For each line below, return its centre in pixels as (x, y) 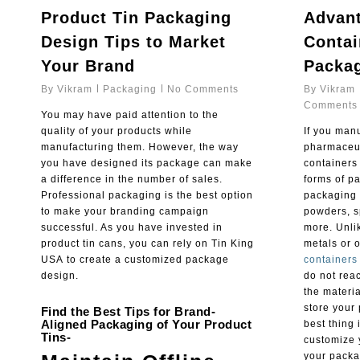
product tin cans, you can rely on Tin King (147, 244)
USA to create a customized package (135, 260)
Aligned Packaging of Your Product (146, 325)
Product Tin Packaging (136, 18)
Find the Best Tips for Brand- (128, 312)
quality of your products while (116, 131)
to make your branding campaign (125, 212)
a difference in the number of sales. (131, 180)
